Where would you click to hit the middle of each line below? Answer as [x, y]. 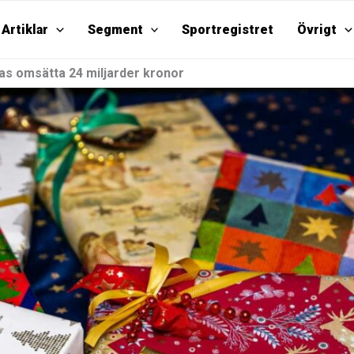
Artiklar [25, 30]
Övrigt [317, 30]
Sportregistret [228, 30]
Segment [115, 30]
